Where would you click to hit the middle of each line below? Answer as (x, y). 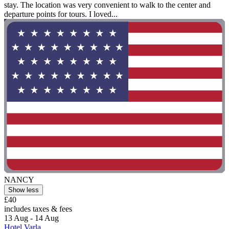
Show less (24, 190)
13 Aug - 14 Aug (31, 218)
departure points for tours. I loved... (61, 14)
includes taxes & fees (38, 209)
